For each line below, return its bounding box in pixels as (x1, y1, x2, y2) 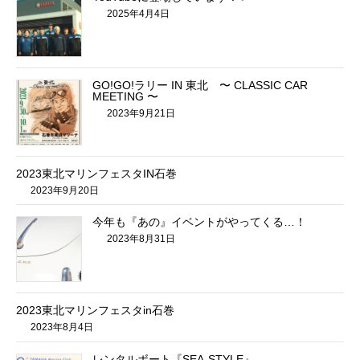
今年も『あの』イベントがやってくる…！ (92, 215, 306, 229)
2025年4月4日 (104, 7, 170, 19)
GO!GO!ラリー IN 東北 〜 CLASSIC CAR (92, 78, 308, 92)
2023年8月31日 (104, 233, 175, 245)
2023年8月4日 (28, 321, 93, 333)
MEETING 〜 (92, 89, 158, 103)
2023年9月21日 (104, 107, 175, 119)
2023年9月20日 (28, 184, 99, 196)
